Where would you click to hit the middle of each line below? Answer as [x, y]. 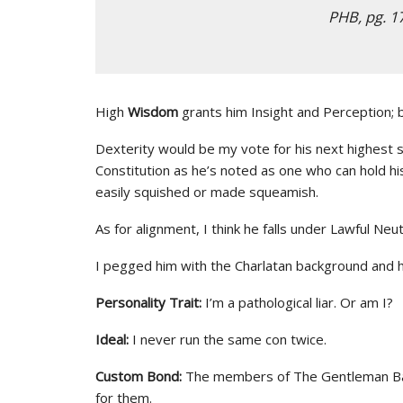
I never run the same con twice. [228, 339]
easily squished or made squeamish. [207, 192]
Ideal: [112, 339]
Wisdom [153, 112]
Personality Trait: [150, 302]
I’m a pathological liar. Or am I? [299, 302]
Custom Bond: [139, 376]
